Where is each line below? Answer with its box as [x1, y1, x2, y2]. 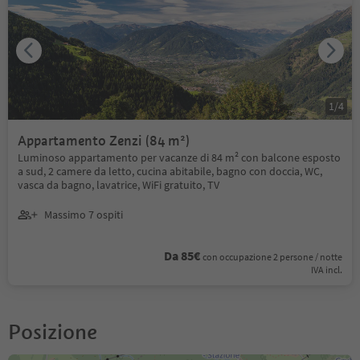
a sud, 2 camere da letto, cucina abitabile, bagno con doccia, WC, [18, 163, 322, 178]
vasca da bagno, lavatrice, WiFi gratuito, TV [18, 177, 219, 192]
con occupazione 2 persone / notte [202, 250, 342, 263]
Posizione [8, 318, 97, 345]
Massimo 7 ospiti [44, 207, 123, 223]
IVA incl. [311, 263, 342, 276]
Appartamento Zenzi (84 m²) [18, 132, 190, 149]
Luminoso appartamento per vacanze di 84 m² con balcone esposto [18, 149, 341, 165]
